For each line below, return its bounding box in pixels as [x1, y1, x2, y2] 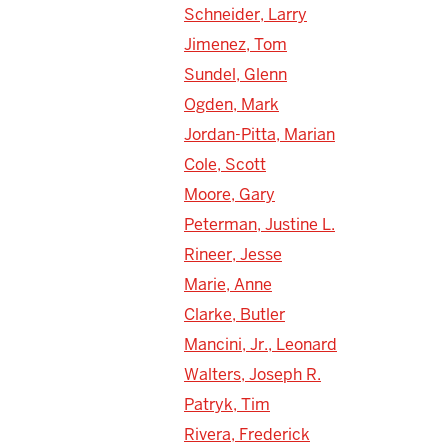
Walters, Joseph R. [184, 363, 321, 385]
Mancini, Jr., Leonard [184, 333, 337, 355]
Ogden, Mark [184, 93, 279, 115]
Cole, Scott [184, 153, 266, 175]
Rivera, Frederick [184, 423, 310, 445]
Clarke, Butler [184, 303, 285, 325]
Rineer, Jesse [184, 243, 282, 265]
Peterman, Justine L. [184, 213, 335, 235]
